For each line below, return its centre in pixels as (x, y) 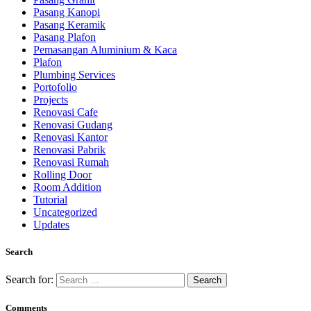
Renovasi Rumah (71, 162)
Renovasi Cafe (66, 112)
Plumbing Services (74, 74)
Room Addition (67, 187)
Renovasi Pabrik (69, 149)
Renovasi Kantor (70, 137)
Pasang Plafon (65, 37)
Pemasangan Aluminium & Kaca (105, 49)
